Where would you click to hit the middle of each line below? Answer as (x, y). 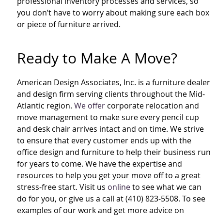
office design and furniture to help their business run (114, 152)
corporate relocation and (152, 106)
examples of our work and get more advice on (101, 210)
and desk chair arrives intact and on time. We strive (110, 129)
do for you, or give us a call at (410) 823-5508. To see (111, 199)
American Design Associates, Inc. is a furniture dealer (114, 83)
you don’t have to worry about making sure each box (113, 13)
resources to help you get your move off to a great (109, 176)
